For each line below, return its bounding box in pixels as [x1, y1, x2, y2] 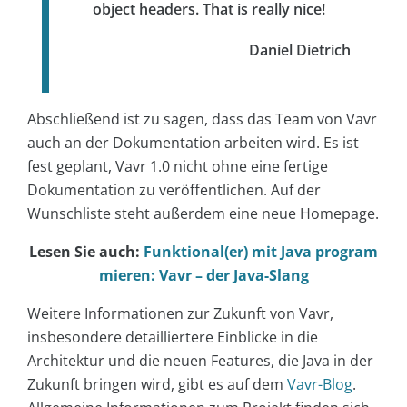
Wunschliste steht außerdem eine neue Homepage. [27, 203, 379, 223]
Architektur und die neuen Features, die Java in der [27, 350, 373, 371]
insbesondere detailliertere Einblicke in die [27, 326, 318, 347]
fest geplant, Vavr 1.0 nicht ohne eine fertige [27, 155, 328, 176]
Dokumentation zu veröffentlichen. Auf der [27, 179, 321, 200]
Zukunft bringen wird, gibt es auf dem [27, 373, 287, 394]
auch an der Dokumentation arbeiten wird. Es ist [27, 132, 359, 153]
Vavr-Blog [287, 373, 352, 394]
